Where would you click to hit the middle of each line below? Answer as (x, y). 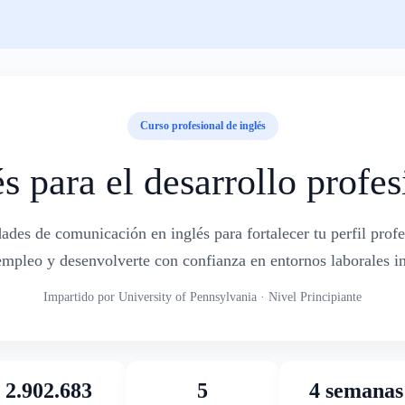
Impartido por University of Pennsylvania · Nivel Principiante (202, 297)
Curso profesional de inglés (202, 126)
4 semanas (356, 391)
